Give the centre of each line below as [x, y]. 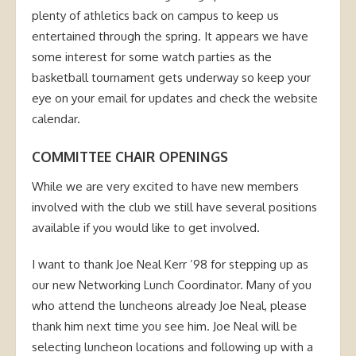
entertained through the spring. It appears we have [170, 36]
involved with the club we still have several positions [174, 207]
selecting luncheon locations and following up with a [172, 346]
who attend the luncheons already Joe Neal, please [169, 305]
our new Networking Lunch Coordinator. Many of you [172, 284]
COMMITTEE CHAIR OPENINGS [130, 156]
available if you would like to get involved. [146, 227]
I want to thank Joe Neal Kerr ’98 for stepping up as [170, 264]
